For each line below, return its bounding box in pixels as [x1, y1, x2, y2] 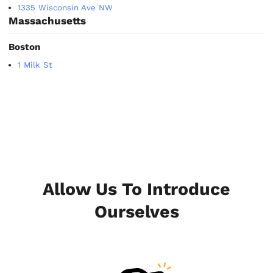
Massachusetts [9, 14, 87, 27]
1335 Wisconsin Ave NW [18, 2, 113, 12]
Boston [9, 41, 41, 52]
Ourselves [94, 201, 179, 222]
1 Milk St [18, 60, 53, 70]
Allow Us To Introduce [43, 179, 230, 200]
